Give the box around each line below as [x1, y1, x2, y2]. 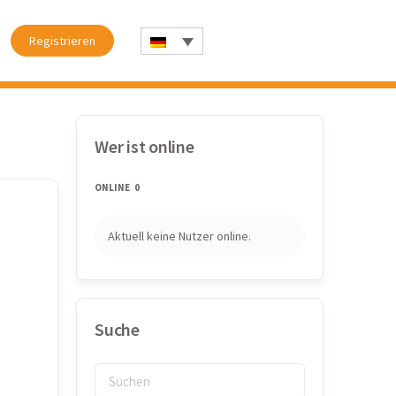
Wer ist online [95, 135, 194, 157]
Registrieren [28, 33, 95, 49]
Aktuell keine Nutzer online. [108, 228, 251, 244]
